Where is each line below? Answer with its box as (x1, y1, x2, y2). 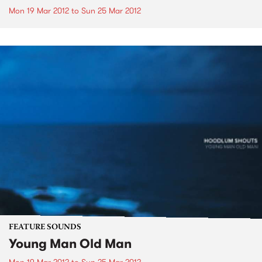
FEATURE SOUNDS (9, 223, 81, 232)
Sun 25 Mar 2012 (81, 5, 141, 17)
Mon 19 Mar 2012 (9, 5, 69, 17)
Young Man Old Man (9, 235, 132, 253)
